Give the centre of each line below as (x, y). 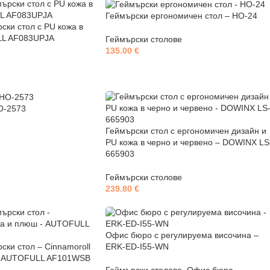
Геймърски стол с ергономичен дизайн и (186, 131)
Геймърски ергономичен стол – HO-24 (181, 15)
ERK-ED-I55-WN (137, 246)
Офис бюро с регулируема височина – (182, 235)
